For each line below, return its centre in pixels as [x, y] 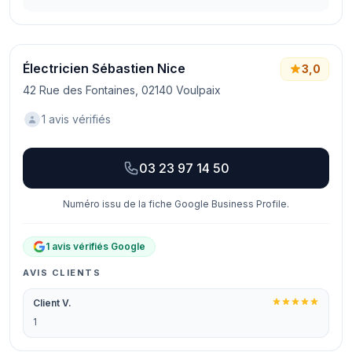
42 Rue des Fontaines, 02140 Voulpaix [122, 90]
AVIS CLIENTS [62, 273]
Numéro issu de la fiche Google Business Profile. [176, 204]
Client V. [52, 303]
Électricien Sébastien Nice [104, 68]
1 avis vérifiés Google [95, 246]
